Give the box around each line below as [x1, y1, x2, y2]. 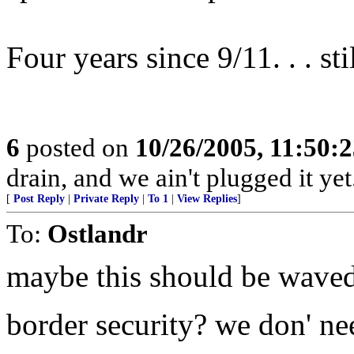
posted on [20, 133, 135, 162]
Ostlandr [47, 219, 148, 248]
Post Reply [13, 193, 65, 205]
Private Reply [73, 193, 139, 205]
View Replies [177, 193, 237, 205]
